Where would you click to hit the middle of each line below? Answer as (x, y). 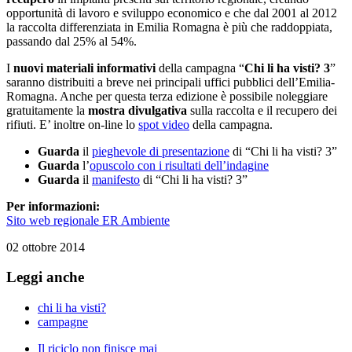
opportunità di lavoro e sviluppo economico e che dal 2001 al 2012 (172, 13)
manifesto (116, 179)
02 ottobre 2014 (46, 247)
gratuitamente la (47, 110)
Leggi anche (45, 277)
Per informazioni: (53, 206)
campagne (63, 322)
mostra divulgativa (137, 110)
